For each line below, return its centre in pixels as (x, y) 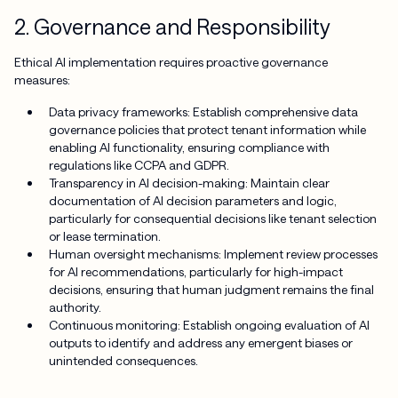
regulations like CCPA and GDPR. (139, 164)
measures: (42, 79)
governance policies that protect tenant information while (208, 129)
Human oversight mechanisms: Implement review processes (214, 253)
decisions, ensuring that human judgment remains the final (212, 289)
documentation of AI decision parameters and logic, (193, 200)
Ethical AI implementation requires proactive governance (171, 61)
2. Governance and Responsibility (172, 27)
